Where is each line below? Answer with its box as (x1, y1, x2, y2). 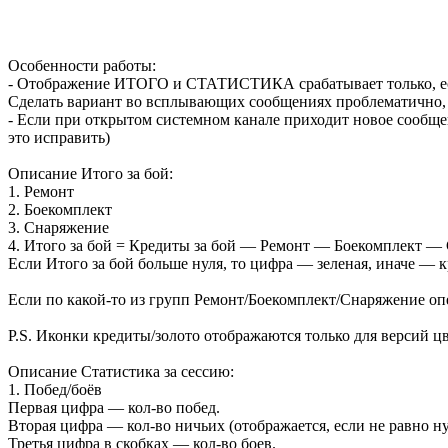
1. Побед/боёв (8, 381, 102, 399)
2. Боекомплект (8, 201, 112, 219)
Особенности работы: (8, 57, 156, 75)
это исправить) (8, 129, 110, 147)
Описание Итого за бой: (8, 165, 173, 183)
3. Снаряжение (8, 219, 109, 237)
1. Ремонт (8, 183, 74, 201)
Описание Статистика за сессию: (8, 363, 234, 381)
